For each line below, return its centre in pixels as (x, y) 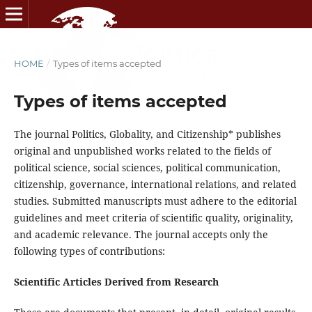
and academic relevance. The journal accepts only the (141, 234)
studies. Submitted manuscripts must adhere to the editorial (155, 201)
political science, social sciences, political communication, (147, 167)
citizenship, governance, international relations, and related (155, 184)
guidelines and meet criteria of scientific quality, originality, (153, 217)
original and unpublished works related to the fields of (142, 150)
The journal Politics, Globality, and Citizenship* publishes (147, 134)
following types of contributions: (89, 251)
